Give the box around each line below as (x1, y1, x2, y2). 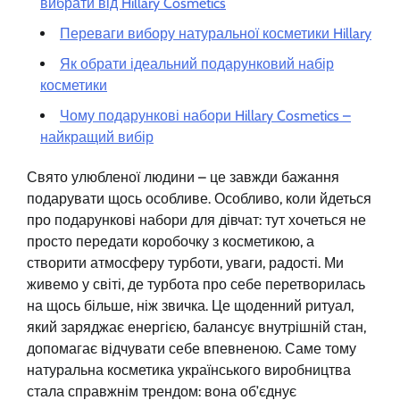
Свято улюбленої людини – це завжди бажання (27, 168, 339, 186)
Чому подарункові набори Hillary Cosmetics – (60, 106, 351, 124)
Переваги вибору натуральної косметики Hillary (60, 24, 371, 42)
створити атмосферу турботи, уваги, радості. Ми (27, 254, 344, 271)
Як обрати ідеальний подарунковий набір (60, 54, 334, 72)
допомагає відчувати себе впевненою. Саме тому (27, 339, 356, 357)
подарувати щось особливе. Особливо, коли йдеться (27, 189, 371, 207)
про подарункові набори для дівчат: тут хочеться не (27, 211, 366, 229)
